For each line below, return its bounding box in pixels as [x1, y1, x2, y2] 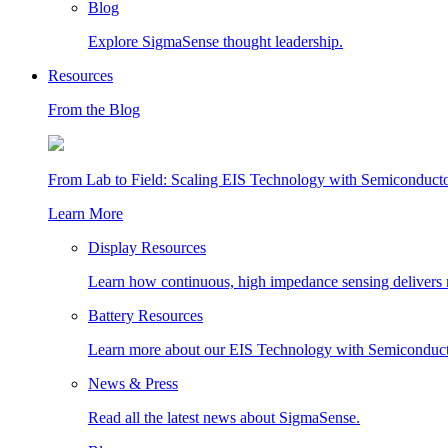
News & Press [88, 375, 178, 392]
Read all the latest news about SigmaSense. [88, 409, 360, 426]
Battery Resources [88, 307, 203, 324]
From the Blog [48, 101, 140, 118]
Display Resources [88, 239, 206, 256]
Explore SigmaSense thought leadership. [88, 33, 343, 50]
